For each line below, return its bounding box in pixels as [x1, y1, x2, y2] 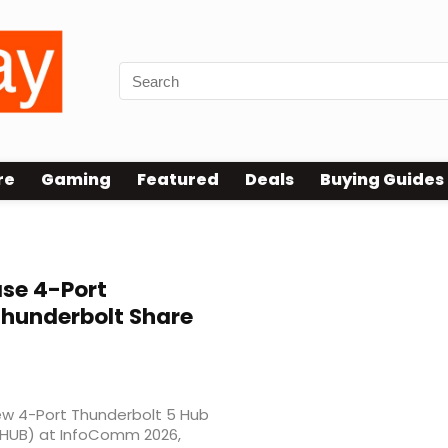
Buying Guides [320, 168, 444, 192]
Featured [137, 168, 219, 192]
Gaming [41, 168, 111, 192]
